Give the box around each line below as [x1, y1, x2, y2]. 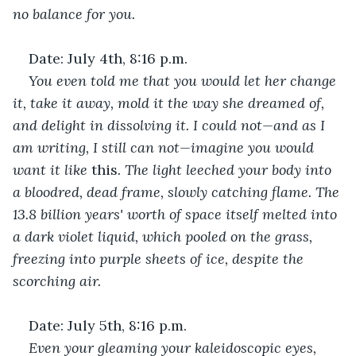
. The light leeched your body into [118, 160, 335, 179]
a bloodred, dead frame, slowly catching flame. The [13, 182, 343, 201]
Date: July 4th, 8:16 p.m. [29, 48, 188, 68]
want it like [13, 160, 87, 179]
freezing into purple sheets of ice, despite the [13, 249, 308, 268]
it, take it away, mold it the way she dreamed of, [13, 93, 328, 112]
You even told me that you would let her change [29, 71, 340, 90]
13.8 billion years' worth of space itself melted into [13, 204, 341, 223]
